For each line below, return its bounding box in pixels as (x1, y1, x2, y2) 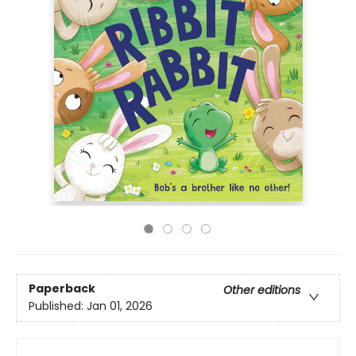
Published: (29, 298, 87, 315)
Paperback (29, 281, 95, 297)
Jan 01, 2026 (87, 298, 153, 315)
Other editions (223, 282, 300, 299)
